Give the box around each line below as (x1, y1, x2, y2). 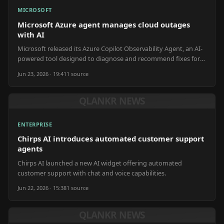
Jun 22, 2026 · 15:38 (17, 184, 66, 192)
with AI (17, 29, 44, 39)
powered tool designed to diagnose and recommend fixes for (17, 54, 200, 63)
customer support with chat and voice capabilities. (17, 168, 166, 177)
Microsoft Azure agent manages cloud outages (17, 19, 190, 29)
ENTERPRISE (17, 120, 52, 128)
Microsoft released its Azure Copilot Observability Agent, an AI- (17, 44, 202, 53)
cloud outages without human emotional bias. (17, 64, 155, 73)
